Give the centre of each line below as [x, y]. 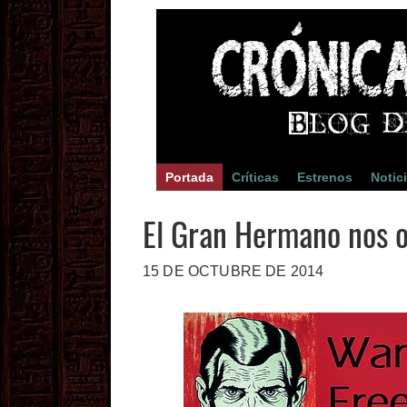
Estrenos [325, 177]
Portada [189, 177]
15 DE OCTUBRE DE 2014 [233, 271]
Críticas [255, 177]
